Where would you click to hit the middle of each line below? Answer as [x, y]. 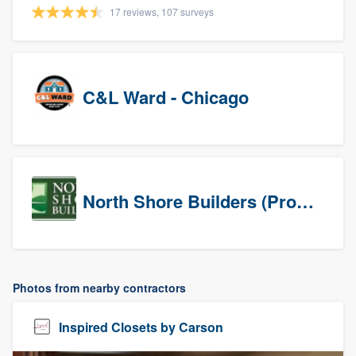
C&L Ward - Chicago [166, 97]
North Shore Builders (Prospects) [305, 201]
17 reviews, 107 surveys [162, 12]
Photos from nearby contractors [99, 288]
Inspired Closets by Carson [141, 327]
